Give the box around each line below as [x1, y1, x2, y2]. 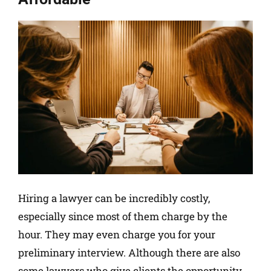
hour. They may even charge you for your [18, 227, 215, 242]
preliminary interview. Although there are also [18, 246, 240, 260]
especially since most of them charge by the [18, 209, 227, 224]
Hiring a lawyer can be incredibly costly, [18, 191, 210, 206]
